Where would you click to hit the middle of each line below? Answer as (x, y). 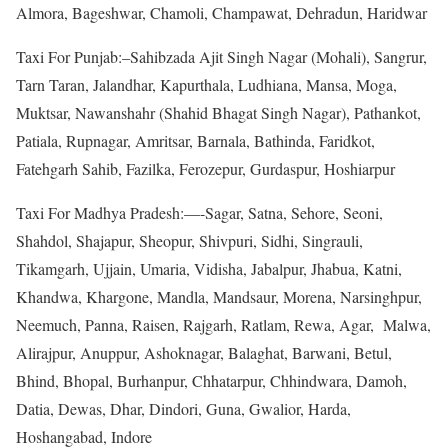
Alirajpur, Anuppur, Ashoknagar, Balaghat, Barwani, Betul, (204, 352)
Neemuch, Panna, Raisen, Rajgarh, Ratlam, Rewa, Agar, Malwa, (223, 324)
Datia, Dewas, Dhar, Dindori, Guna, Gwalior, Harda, (183, 408)
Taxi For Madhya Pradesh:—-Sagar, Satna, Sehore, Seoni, (199, 212)
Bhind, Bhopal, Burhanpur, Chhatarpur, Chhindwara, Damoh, (211, 380)
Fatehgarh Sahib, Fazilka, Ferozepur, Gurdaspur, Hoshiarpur (205, 168)
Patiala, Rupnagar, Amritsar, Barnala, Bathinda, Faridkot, (195, 140)
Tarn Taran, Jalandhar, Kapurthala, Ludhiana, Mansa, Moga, (206, 84)
